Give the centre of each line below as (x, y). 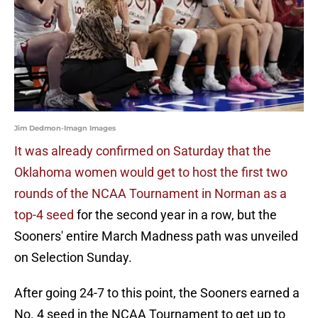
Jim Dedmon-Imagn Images (65, 128)
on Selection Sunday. (73, 258)
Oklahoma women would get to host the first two (151, 172)
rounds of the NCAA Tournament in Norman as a (150, 194)
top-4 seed (44, 215)
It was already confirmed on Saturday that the (143, 151)
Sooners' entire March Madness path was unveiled (156, 236)
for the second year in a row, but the (175, 215)
